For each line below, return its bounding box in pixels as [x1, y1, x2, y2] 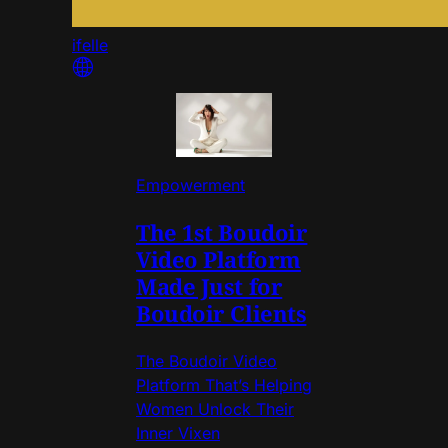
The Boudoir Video [136, 350, 277, 371]
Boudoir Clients [136, 297, 307, 328]
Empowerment [136, 174, 245, 195]
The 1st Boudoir [136, 216, 308, 247]
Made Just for [136, 270, 283, 301]
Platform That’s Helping [136, 374, 312, 395]
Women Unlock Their [136, 398, 294, 419]
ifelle [72, 34, 108, 55]
